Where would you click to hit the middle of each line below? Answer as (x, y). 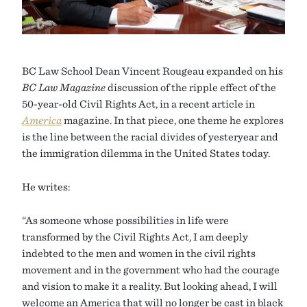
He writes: (46, 186)
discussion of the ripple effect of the (191, 87)
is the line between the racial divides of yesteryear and (150, 136)
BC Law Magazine (64, 87)
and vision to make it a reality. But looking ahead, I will (150, 285)
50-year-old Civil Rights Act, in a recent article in (138, 103)
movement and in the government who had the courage (151, 269)
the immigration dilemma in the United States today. (146, 152)
